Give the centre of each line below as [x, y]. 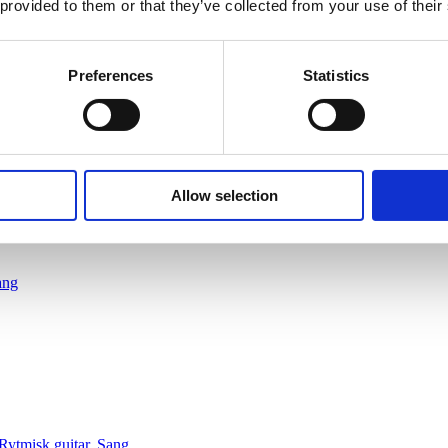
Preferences [111, 75]
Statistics [336, 75]
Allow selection [224, 195]
